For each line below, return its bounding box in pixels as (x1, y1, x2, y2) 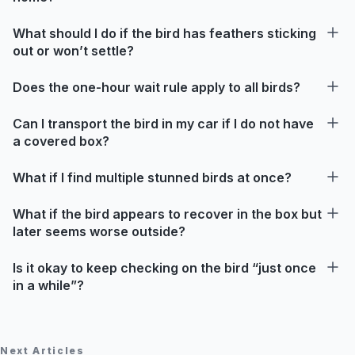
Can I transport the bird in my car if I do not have (13, 115, 314, 132)
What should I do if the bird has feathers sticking (13, 25, 316, 41)
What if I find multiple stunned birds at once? (13, 169, 292, 185)
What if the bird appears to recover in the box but (13, 205, 322, 222)
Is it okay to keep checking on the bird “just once (13, 259, 316, 276)
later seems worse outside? (13, 223, 185, 239)
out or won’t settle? (13, 42, 134, 59)
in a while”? (13, 277, 84, 293)
